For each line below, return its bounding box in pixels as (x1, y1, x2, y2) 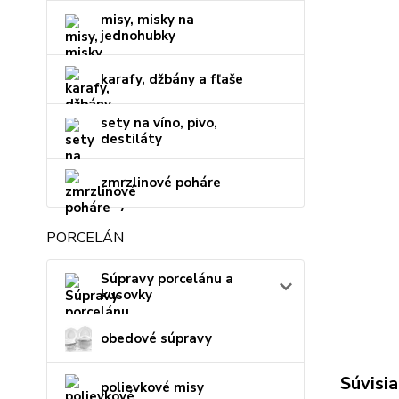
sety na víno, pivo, (101, 114, 217, 132)
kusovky (101, 286, 152, 304)
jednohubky (101, 27, 175, 45)
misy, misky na (101, 11, 194, 28)
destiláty (101, 130, 162, 148)
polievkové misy (101, 379, 204, 396)
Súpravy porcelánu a (101, 270, 233, 288)
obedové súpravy (101, 330, 212, 347)
